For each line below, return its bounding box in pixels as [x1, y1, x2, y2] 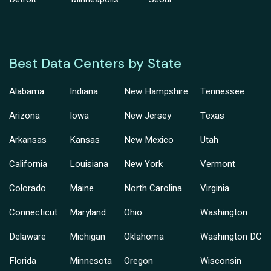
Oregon [124, 254, 153, 268]
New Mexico [124, 133, 174, 147]
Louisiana [70, 157, 108, 171]
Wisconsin [200, 254, 241, 268]
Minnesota [70, 254, 112, 268]
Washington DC [200, 230, 262, 244]
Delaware [9, 230, 46, 244]
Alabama [9, 85, 44, 99]
